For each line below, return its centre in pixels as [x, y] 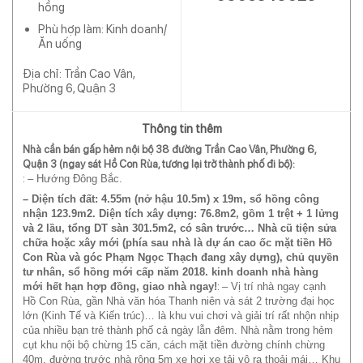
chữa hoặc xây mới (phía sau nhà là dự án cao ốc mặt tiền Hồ [177, 243]
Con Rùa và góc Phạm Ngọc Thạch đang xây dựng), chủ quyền [181, 258]
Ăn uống [60, 44]
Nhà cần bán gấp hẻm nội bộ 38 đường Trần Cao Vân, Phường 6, [169, 150]
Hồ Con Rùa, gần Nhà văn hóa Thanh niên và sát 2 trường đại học [179, 301]
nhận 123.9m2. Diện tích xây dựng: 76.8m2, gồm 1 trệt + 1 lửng [181, 214]
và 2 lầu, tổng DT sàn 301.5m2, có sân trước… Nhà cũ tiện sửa [179, 228]
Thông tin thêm [181, 128]
